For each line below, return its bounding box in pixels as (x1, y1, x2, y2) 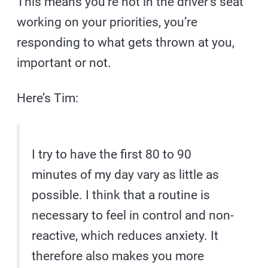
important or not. (17, 55, 112, 70)
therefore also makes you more (32, 248, 205, 263)
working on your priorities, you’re (17, 14, 198, 29)
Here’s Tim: (17, 90, 79, 105)
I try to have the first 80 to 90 (32, 147, 192, 162)
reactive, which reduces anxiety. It (32, 228, 219, 243)
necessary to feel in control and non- (32, 208, 234, 223)
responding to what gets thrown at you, (17, 35, 235, 50)
